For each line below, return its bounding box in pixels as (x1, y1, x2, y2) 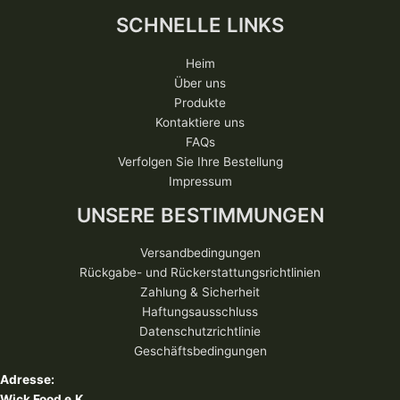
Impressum (168, 173, 232, 188)
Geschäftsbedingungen (133, 344, 267, 359)
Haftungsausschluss (142, 304, 258, 320)
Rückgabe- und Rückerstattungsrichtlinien (79, 265, 321, 280)
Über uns (174, 75, 226, 90)
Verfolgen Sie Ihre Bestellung (117, 154, 283, 169)
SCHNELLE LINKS (116, 12, 284, 37)
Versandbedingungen (139, 246, 261, 261)
